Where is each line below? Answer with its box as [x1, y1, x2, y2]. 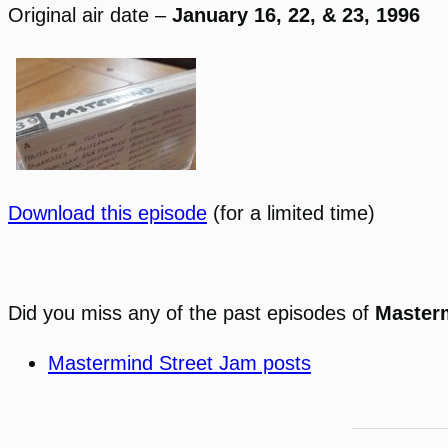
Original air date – [8, 4, 172, 27]
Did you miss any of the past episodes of [8, 302, 375, 325]
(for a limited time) [207, 202, 375, 225]
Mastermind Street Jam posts [48, 352, 311, 375]
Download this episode [8, 202, 207, 225]
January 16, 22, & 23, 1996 [172, 4, 420, 27]
